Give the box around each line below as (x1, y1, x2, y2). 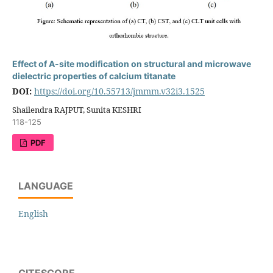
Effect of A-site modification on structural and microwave (12, 58, 251, 69)
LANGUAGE (18, 179, 73, 192)
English (18, 207, 48, 219)
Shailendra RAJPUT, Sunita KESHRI (12, 104, 141, 115)
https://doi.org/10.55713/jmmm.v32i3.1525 (34, 85, 205, 97)
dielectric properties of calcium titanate (12, 70, 175, 81)
